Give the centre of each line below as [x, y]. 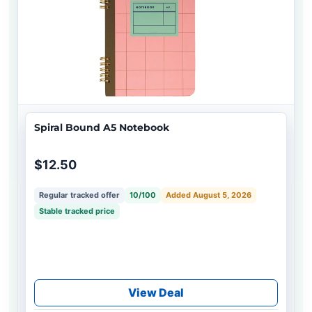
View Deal [156, 293]
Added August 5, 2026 [209, 195]
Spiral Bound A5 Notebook [102, 128]
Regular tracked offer [79, 195]
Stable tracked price [77, 211]
